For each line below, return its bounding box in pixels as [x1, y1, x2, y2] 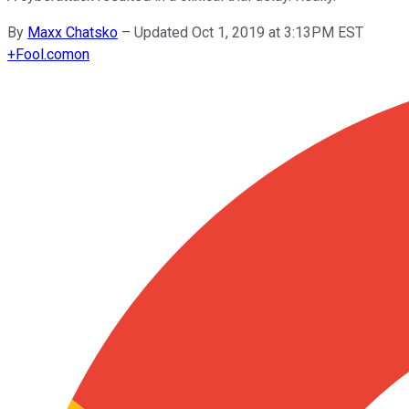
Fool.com [16, 45, 74, 63]
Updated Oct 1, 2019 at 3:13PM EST [134, 23, 363, 41]
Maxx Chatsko [27, 23, 118, 41]
